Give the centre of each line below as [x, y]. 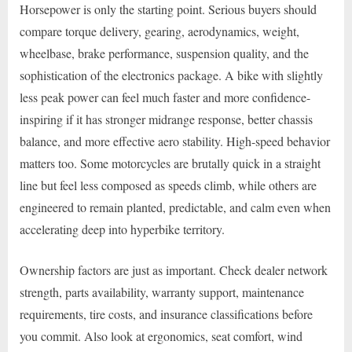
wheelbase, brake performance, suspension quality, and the [164, 53]
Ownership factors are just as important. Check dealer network [174, 269]
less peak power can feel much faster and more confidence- [165, 97]
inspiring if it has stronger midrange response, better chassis [166, 119]
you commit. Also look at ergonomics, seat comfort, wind [161, 335]
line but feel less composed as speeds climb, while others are [168, 185]
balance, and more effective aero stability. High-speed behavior [175, 141]
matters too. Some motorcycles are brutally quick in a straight [170, 163]
